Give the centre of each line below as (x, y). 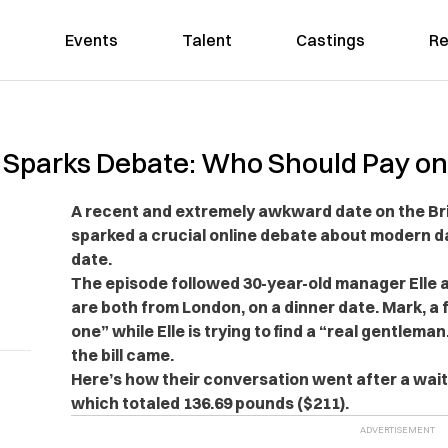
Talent (206, 40)
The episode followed (155, 283)
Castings (330, 40)
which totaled (125, 403)
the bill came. (122, 355)
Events (91, 40)
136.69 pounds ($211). (265, 403)
